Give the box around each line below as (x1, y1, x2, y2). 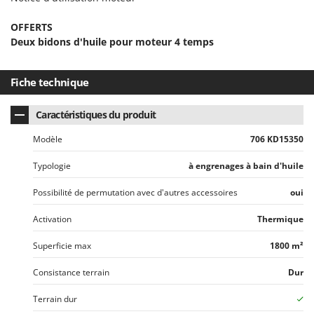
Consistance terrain (33, 266, 109, 278)
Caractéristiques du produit (36, 107, 156, 121)
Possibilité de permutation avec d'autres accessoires (33, 186, 238, 198)
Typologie (33, 159, 71, 172)
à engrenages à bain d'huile (189, 159, 303, 172)
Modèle (33, 132, 62, 145)
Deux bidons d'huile (11, 34, 107, 48)
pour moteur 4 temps (109, 34, 214, 48)
